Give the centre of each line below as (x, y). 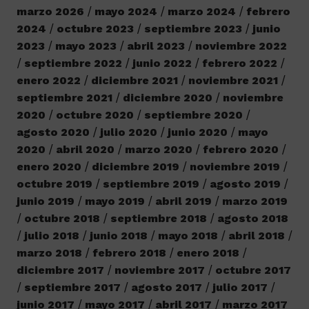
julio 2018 (51, 236)
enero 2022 (48, 80)
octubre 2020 (94, 115)
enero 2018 (208, 253)
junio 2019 (45, 201)
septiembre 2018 (158, 218)
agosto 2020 (53, 132)
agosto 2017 (166, 287)
